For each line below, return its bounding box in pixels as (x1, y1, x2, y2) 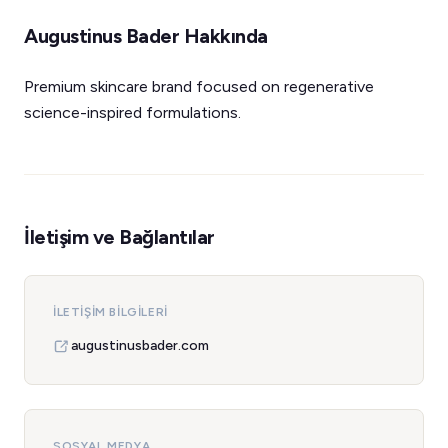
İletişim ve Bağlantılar (24, 225, 215, 249)
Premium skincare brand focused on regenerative (24, 77, 374, 96)
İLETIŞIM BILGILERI (53, 305, 168, 319)
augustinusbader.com (71, 337, 209, 354)
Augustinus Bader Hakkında (24, 24, 268, 48)
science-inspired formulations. (24, 103, 241, 122)
